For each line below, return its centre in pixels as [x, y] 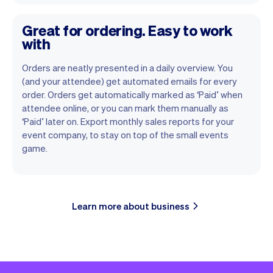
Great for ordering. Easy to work [127, 30]
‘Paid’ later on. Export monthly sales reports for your [128, 121]
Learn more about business [130, 206]
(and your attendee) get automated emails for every [129, 81]
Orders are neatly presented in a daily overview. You [127, 67]
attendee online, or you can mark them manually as [125, 108]
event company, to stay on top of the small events [125, 134]
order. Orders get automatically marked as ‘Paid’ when [132, 94]
